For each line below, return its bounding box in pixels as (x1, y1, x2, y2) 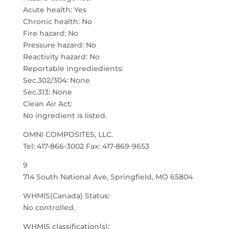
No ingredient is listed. (22, 111, 107, 120)
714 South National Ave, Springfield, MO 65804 (22, 172, 193, 181)
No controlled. (22, 203, 75, 212)
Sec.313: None (22, 87, 72, 97)
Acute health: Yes (22, 5, 86, 14)
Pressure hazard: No (22, 40, 96, 50)
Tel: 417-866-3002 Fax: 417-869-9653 (22, 142, 149, 151)
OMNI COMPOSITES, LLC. (22, 130, 113, 139)
